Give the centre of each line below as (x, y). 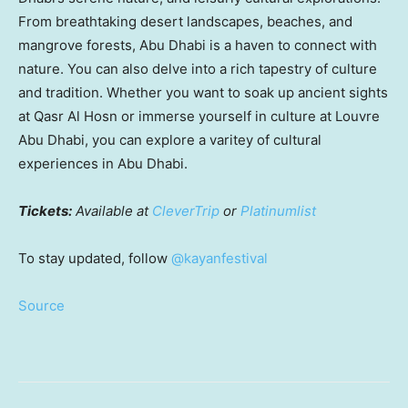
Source (41, 306)
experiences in (68, 164)
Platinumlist (278, 211)
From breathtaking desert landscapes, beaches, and (185, 22)
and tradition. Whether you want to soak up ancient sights (203, 93)
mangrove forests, (79, 46)
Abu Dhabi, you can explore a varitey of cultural (170, 140)
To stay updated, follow (95, 259)
